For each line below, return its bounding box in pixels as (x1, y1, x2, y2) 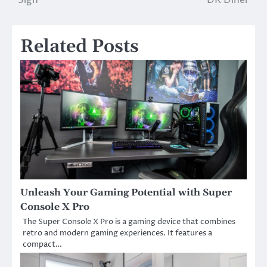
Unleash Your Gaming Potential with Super (20, 186, 232, 198)
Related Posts (20, 35, 139, 58)
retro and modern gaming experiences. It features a (23, 227, 212, 238)
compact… (23, 238, 62, 250)
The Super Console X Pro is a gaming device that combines (23, 216, 235, 227)
